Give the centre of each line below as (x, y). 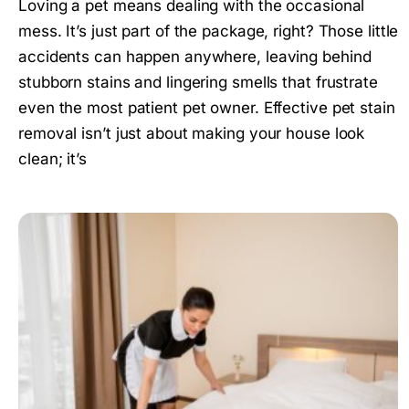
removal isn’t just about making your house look (192, 133)
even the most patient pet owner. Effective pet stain (207, 107)
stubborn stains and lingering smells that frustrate (198, 82)
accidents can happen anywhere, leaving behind (195, 56)
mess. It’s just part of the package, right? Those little (209, 31)
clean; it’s (52, 158)
